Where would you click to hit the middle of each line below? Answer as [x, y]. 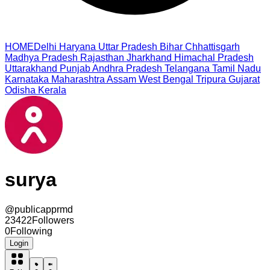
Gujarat [244, 79]
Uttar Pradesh [128, 47]
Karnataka [27, 79]
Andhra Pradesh [127, 68]
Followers [53, 220]
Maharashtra [78, 79]
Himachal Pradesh [214, 58]
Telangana [187, 68]
